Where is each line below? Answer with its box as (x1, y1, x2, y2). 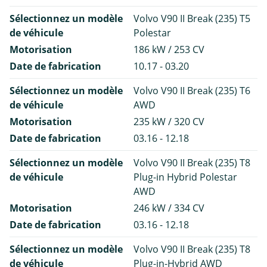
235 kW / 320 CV (133, 114, 204, 128)
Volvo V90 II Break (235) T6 (133, 83, 250, 97)
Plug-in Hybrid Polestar (133, 170, 237, 184)
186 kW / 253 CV (133, 42, 204, 56)
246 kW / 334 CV (133, 201, 204, 215)
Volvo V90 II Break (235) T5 (133, 11, 250, 25)
